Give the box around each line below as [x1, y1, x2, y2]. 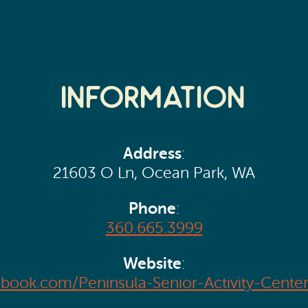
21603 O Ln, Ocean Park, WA [53, 164, 255, 182]
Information [61, 80, 247, 118]
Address [123, 144, 181, 163]
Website [123, 254, 181, 272]
